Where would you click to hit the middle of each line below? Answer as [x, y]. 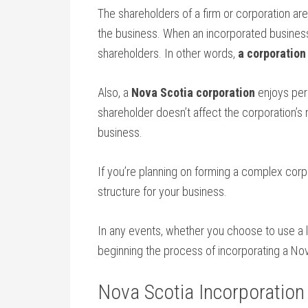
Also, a [114, 92]
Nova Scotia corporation [193, 92]
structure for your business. [162, 191]
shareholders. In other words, [168, 53]
